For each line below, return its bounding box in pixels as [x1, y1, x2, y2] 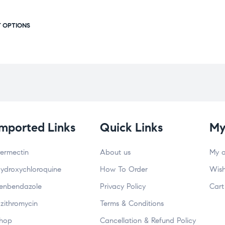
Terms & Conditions [99, 199, 164, 208]
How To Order [99, 165, 148, 174]
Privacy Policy [99, 182, 146, 191]
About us [99, 148, 131, 157]
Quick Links [99, 120, 163, 135]
